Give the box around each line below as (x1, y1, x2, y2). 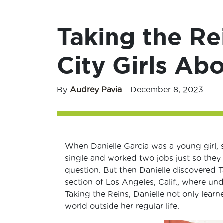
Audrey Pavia (70, 85, 122, 94)
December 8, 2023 (130, 85, 203, 94)
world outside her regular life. (64, 201, 179, 210)
